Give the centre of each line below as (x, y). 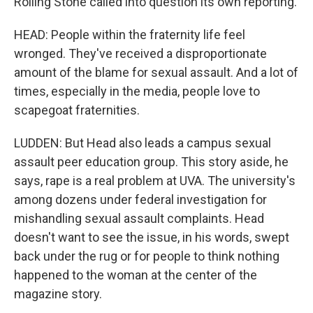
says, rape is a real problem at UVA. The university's (155, 181)
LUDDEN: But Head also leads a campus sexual (143, 143)
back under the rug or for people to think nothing (147, 256)
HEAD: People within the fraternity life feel (130, 35)
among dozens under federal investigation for (140, 199)
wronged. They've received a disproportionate (140, 53)
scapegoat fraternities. (77, 110)
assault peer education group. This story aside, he (151, 162)
